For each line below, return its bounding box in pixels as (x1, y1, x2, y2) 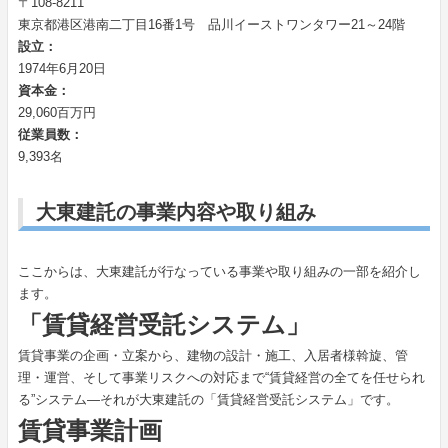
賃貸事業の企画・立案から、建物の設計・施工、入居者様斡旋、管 (17, 348, 408, 364)
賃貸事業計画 (17, 417, 162, 445)
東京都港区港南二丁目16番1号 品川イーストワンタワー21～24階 (17, 17, 405, 33)
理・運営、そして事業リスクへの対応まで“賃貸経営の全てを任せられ (17, 370, 425, 386)
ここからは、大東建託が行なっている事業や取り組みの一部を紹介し (17, 264, 421, 280)
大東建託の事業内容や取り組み (35, 201, 316, 224)
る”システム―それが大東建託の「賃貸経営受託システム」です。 (17, 392, 399, 408)
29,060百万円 (17, 105, 96, 121)
